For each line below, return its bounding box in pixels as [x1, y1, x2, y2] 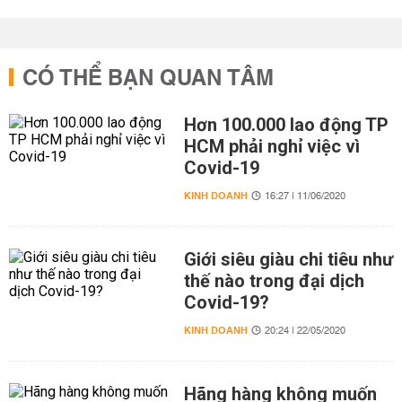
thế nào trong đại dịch [183, 270, 364, 292]
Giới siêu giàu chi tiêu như [183, 249, 393, 270]
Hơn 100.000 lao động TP [183, 114, 389, 135]
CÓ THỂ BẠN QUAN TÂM [22, 59, 274, 99]
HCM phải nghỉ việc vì [183, 135, 360, 157]
